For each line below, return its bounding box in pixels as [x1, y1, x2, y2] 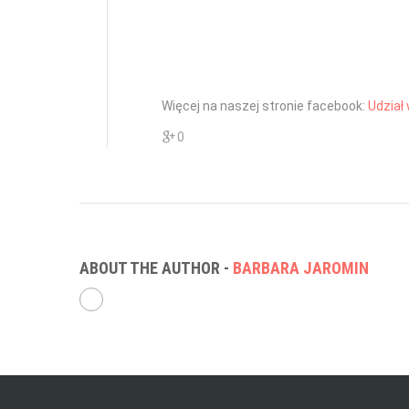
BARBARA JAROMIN [233, 258, 369, 278]
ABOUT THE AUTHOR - [79, 258, 233, 278]
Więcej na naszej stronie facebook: [162, 99, 368, 113]
